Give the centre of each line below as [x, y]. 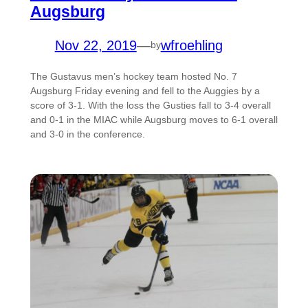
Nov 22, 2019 [96, 45]
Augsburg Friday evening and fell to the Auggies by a [145, 90]
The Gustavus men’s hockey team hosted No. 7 [133, 76]
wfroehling [191, 45]
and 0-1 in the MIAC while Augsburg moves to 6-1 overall [154, 119]
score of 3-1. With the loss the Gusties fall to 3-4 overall [150, 105]
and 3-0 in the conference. [89, 134]
